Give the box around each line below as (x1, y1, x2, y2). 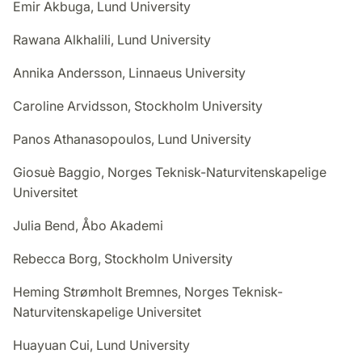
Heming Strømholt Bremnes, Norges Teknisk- (13, 284, 283, 301)
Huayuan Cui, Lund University (13, 337, 190, 354)
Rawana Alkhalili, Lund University (13, 32, 211, 48)
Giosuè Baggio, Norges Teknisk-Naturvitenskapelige (13, 164, 326, 181)
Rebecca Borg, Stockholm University (13, 250, 233, 267)
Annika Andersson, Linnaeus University (13, 65, 246, 82)
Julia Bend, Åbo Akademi (13, 217, 163, 234)
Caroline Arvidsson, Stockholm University (13, 98, 263, 115)
